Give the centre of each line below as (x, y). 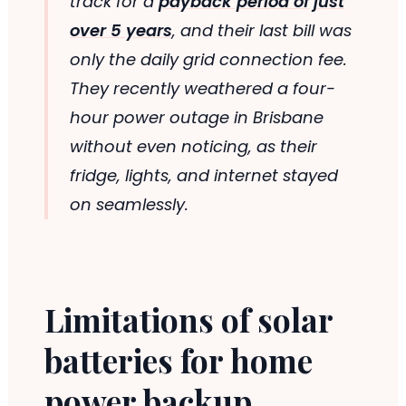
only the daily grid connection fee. (208, 60)
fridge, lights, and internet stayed (203, 176)
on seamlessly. (129, 205)
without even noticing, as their (193, 147)
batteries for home (178, 361)
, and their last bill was (261, 31)
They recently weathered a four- (202, 89)
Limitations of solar (188, 320)
